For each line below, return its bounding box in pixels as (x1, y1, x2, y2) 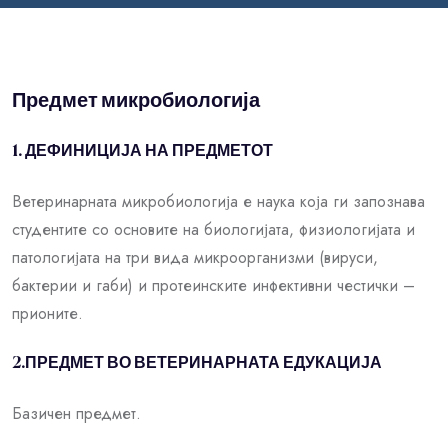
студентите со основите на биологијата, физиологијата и (12, 217, 415, 241)
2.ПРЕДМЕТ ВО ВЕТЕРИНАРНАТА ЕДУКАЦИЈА (12, 355, 382, 372)
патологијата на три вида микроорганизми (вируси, (12, 245, 378, 269)
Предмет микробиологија (12, 91, 260, 112)
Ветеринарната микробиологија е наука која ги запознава (12, 189, 425, 213)
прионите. (12, 301, 83, 325)
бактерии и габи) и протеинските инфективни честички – (12, 273, 415, 297)
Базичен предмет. (12, 401, 141, 425)
